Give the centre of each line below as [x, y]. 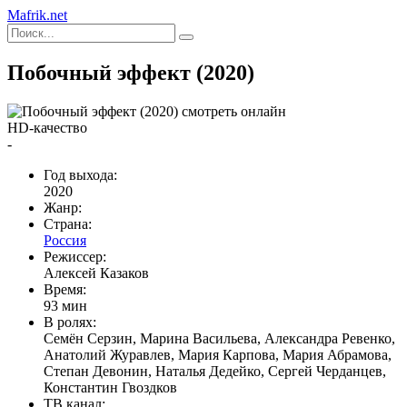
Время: [65, 289]
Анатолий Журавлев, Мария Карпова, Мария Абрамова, [218, 354]
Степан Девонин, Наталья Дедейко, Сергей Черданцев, [215, 371]
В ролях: [70, 322]
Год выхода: [80, 174]
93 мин [65, 305]
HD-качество [47, 127]
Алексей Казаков [96, 273]
